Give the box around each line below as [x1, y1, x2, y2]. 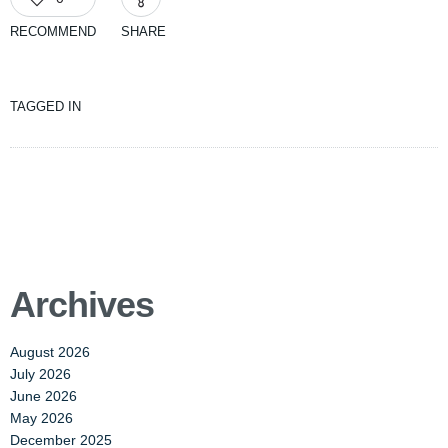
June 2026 [10, 388, 77, 404]
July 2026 [10, 366, 71, 382]
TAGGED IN [10, 99, 81, 114]
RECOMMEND [10, 24, 96, 39]
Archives [10, 284, 154, 325]
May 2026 [10, 410, 73, 426]
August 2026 [10, 344, 90, 360]
